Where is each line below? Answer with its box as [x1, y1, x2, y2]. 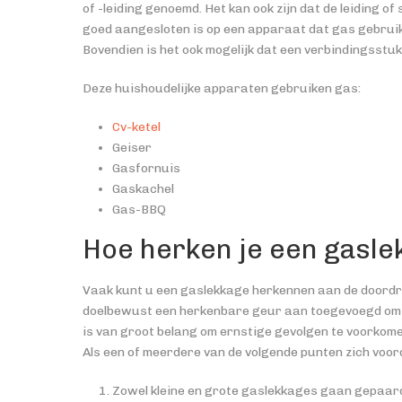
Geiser [111, 140, 152, 155]
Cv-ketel [111, 119, 161, 135]
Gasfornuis [111, 161, 180, 176]
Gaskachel [111, 181, 174, 197]
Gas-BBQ [111, 202, 166, 217]
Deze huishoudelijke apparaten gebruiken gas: [83, 81, 361, 96]
